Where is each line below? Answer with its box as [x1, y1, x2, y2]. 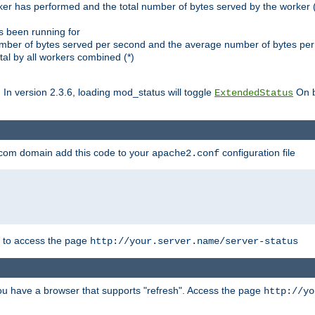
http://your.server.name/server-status [90, 235, 298, 247]
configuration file [219, 146, 295, 158]
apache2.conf [152, 147, 219, 159]
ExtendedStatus [214, 87, 293, 99]
